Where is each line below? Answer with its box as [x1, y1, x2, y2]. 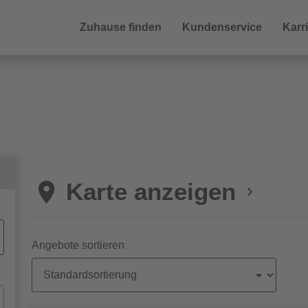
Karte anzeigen [66, 178, 236, 205]
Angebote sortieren [32, 239, 124, 251]
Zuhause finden [80, 21, 162, 33]
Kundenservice [182, 21, 262, 33]
